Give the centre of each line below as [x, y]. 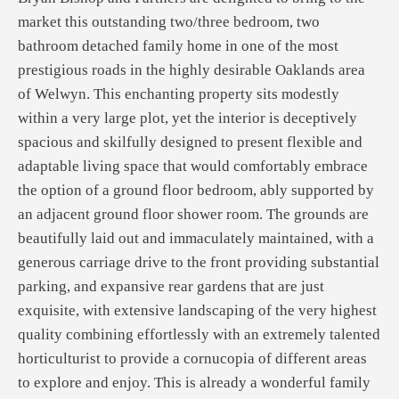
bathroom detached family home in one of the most [178, 46]
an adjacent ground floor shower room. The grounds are [193, 214]
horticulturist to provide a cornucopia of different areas [192, 358]
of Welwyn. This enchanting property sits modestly [179, 94]
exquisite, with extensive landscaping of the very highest [197, 310]
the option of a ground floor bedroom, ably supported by [196, 190]
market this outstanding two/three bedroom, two [169, 22]
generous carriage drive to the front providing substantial [199, 262]
